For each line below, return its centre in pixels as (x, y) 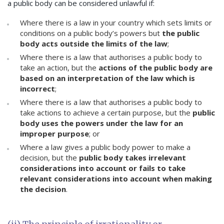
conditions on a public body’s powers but (91, 33)
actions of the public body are (155, 68)
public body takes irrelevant (132, 158)
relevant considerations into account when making (116, 179)
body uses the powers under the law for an (101, 123)
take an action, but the (59, 68)
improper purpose (54, 134)
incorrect (37, 89)
